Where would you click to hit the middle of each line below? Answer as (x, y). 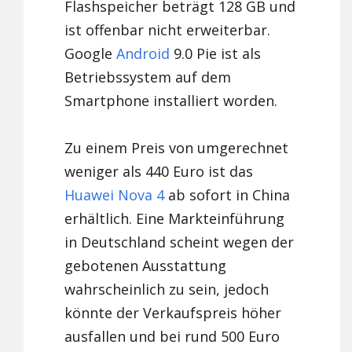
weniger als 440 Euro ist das (159, 172)
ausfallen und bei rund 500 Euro (172, 337)
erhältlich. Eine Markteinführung (175, 219)
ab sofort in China (227, 195)
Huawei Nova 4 (115, 195)
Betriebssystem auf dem (148, 77)
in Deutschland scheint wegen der (180, 242)
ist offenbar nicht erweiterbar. (168, 30)
